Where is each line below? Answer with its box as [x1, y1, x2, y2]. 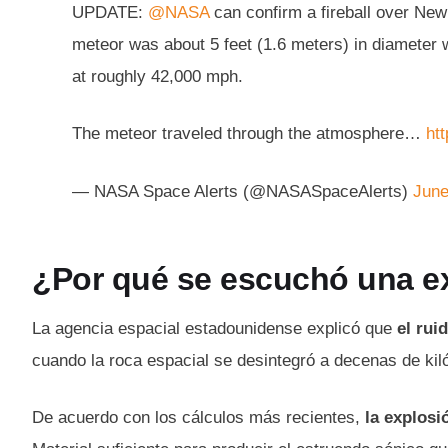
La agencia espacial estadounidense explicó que [32, 318, 397, 338]
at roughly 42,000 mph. [72, 66, 243, 86]
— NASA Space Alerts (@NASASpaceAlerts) [72, 181, 413, 201]
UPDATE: [72, 2, 148, 22]
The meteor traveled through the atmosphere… [72, 124, 426, 144]
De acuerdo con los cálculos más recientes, [32, 408, 365, 428]
